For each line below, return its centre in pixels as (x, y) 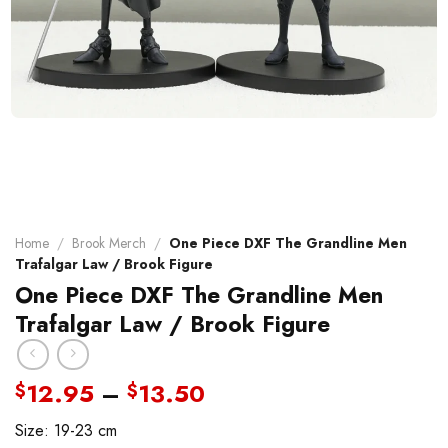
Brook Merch (109, 242)
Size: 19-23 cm (66, 431)
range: (241, 417)
